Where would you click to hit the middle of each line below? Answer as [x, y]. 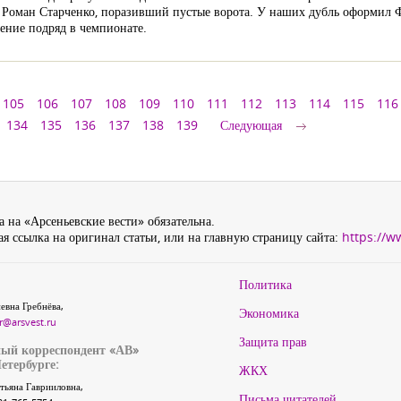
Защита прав [273, 341]
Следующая [251, 125]
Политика [265, 284]
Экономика [269, 313]
